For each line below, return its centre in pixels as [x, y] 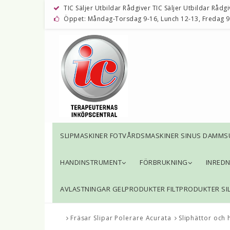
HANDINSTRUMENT [91, 162]
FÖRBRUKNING [164, 162]
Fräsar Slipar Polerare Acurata [121, 218]
